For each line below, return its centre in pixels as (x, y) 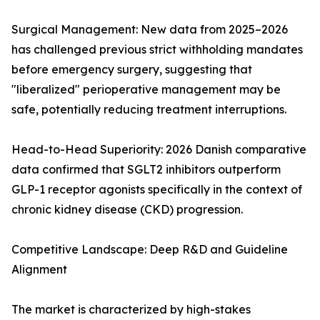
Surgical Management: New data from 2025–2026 (150, 30)
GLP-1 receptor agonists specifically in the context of (157, 190)
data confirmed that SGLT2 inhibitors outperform (146, 170)
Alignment (39, 270)
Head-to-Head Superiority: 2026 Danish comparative (159, 150)
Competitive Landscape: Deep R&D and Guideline (150, 250)
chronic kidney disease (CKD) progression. (127, 210)
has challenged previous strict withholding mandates (157, 50)
